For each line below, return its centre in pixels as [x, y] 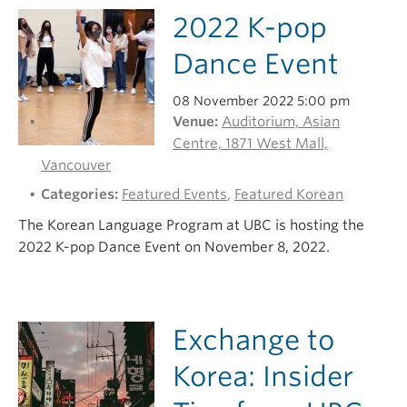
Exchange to [253, 340]
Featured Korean [289, 194]
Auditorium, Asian [281, 122]
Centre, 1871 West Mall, [250, 144]
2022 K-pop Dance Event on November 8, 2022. [174, 247]
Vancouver [76, 165]
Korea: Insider [263, 376]
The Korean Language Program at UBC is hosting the [191, 225]
